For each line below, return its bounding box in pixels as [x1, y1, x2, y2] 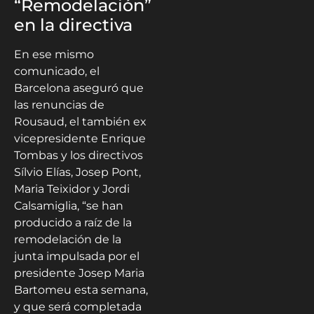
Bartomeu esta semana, [14, 283, 148, 297]
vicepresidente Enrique [14, 132, 146, 146]
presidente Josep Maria [14, 266, 144, 280]
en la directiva [14, 15, 132, 36]
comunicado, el [14, 64, 100, 78]
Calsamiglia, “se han [14, 199, 123, 213]
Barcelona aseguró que [14, 81, 144, 95]
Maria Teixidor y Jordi [14, 182, 130, 196]
